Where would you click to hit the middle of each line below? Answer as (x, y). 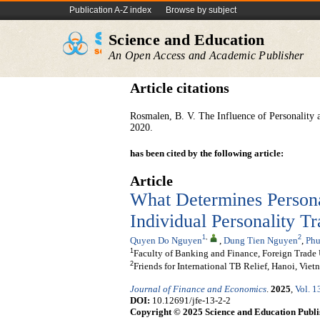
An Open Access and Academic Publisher (206, 55)
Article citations (180, 88)
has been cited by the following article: (207, 153)
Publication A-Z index (110, 10)
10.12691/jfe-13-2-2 (190, 301)
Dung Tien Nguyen (261, 240)
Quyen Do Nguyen (166, 240)
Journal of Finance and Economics (198, 289)
